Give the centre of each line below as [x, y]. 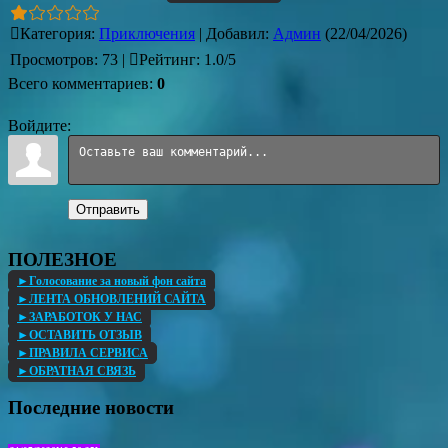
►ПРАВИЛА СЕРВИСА [82, 352]
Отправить [108, 209]
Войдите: [39, 125]
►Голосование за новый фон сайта [111, 280]
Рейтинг [167, 59]
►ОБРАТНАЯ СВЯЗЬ [76, 370]
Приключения [147, 33]
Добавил [235, 33]
